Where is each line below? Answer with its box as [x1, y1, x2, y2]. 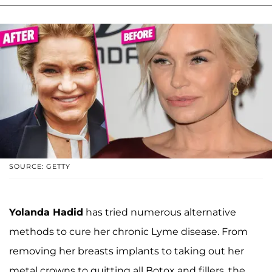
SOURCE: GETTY [9, 162, 70, 171]
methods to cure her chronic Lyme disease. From [9, 226, 248, 238]
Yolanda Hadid [9, 206, 83, 219]
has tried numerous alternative [83, 206, 236, 219]
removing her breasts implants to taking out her [9, 245, 244, 257]
